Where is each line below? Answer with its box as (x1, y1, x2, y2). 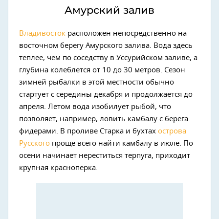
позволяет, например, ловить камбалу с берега (19, 115, 188, 123)
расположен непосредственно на (66, 30, 187, 38)
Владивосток (19, 30, 66, 38)
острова (158, 128, 186, 135)
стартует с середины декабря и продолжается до (19, 91, 193, 99)
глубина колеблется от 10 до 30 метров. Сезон (19, 66, 185, 74)
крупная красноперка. (19, 164, 98, 172)
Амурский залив (65, 4, 154, 17)
